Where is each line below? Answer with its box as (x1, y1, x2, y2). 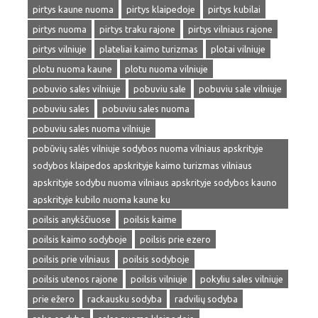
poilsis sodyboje (123, 254, 190, 264)
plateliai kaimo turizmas (99, 44, 198, 54)
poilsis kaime (124, 214, 177, 224)
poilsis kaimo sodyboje (33, 234, 127, 244)
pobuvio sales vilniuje (33, 84, 121, 94)
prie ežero (33, 294, 75, 304)
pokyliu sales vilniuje (200, 274, 283, 284)
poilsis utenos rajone (33, 274, 118, 284)
